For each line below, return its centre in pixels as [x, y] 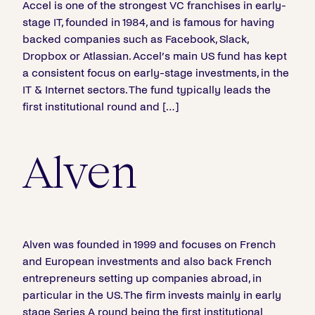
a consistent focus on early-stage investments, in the [156, 73]
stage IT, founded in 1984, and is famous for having [148, 22]
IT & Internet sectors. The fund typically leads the [147, 90]
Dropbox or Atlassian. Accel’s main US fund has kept [155, 56]
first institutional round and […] [101, 107]
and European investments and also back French [147, 261]
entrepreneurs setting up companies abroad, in [142, 278]
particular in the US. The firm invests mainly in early [152, 295]
